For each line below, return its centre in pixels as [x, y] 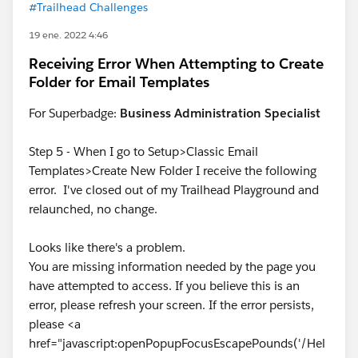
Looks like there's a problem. [107, 247]
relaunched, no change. [93, 209]
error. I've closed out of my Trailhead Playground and [174, 190]
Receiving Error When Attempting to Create [176, 64]
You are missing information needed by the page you [172, 267]
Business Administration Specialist [220, 113]
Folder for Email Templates [119, 82]
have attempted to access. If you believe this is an [164, 286]
